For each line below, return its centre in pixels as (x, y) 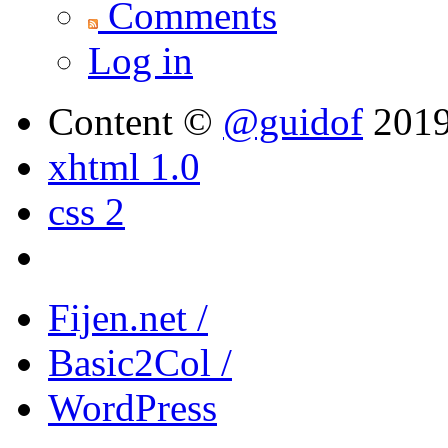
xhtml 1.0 (124, 167)
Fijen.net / (128, 318)
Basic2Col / (140, 363)
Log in (140, 61)
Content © (135, 122)
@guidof (293, 122)
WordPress (132, 408)
